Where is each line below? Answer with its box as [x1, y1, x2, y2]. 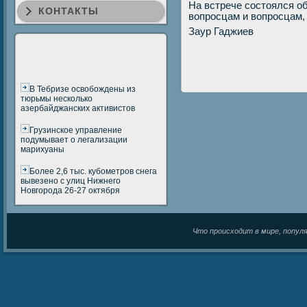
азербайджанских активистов [21, 103, 135, 113]
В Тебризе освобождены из [29, 84, 136, 94]
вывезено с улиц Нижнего [21, 176, 121, 186]
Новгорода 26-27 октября [21, 186, 120, 195]
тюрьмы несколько [21, 94, 93, 103]
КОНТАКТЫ [38, 5, 99, 16]
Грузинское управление [29, 125, 122, 135]
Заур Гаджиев [188, 26, 254, 38]
